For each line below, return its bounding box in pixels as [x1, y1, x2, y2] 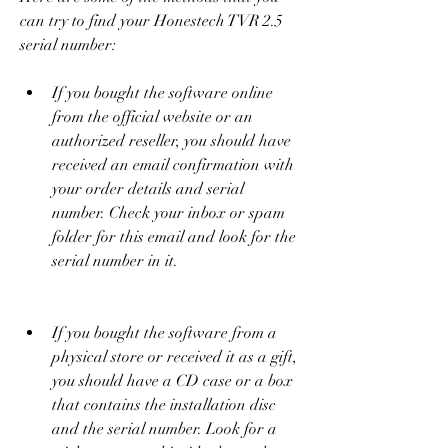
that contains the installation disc [52, 394, 276, 415]
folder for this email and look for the [52, 226, 296, 247]
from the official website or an [52, 106, 253, 127]
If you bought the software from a [52, 322, 277, 343]
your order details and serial [52, 178, 244, 199]
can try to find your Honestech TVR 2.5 [20, 10, 283, 31]
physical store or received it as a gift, [52, 346, 297, 367]
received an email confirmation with [52, 154, 294, 175]
